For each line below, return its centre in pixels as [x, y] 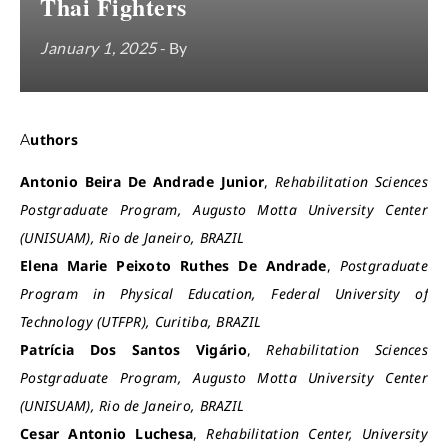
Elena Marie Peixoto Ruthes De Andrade [173, 265]
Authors [54, 139]
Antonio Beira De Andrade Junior [142, 181]
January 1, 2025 [98, 47]
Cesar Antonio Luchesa [107, 433]
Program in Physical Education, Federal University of [224, 293]
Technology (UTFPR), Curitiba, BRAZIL [141, 321]
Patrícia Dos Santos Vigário [133, 349]
